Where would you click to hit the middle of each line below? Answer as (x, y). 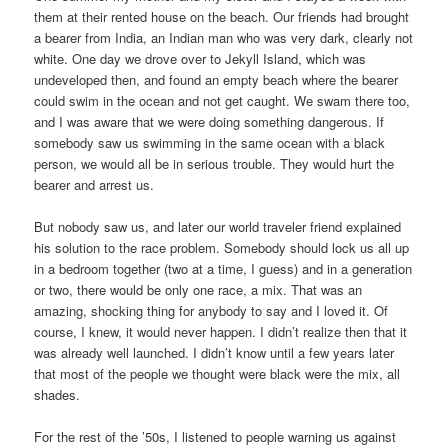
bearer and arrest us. (94, 185)
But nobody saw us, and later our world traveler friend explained (218, 227)
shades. (57, 395)
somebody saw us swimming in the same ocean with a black (210, 143)
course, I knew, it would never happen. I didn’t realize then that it (221, 332)
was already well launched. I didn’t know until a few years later (214, 353)
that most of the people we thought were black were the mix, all (217, 374)
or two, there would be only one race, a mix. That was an (198, 290)
